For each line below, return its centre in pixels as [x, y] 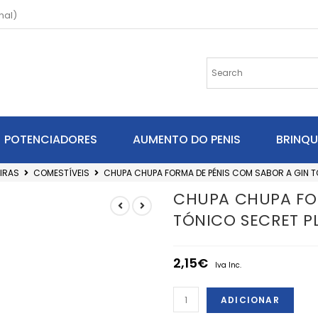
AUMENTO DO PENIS [187, 140]
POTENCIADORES [51, 140]
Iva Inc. [228, 265]
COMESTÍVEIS [61, 172]
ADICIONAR [250, 300]
